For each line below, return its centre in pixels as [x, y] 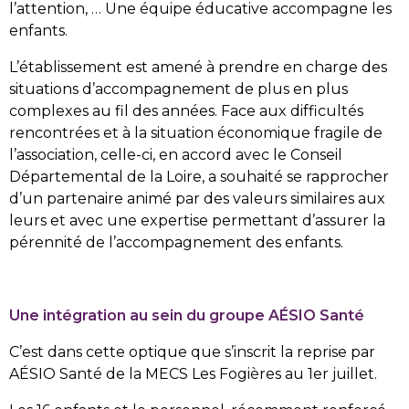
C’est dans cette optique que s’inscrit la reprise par [192, 351]
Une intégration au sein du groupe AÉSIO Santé [187, 315]
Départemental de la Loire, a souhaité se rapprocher [199, 176]
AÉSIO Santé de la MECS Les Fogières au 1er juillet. [195, 373]
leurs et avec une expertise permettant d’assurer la [197, 220]
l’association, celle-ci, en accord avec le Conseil [176, 154]
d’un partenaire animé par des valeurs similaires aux [197, 198]
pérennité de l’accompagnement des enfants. [178, 242]
